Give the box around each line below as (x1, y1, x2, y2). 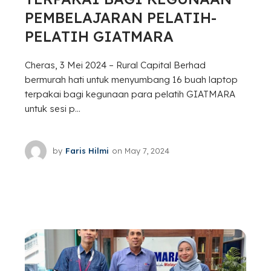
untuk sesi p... (24, 102, 80, 114)
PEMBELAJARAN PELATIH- (24, 8, 217, 27)
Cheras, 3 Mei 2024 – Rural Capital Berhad (24, 59, 206, 71)
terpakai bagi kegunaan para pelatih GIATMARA (24, 88, 235, 100)
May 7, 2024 (124, 146, 169, 156)
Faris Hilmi (65, 146, 109, 156)
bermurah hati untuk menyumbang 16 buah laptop (24, 73, 238, 85)
